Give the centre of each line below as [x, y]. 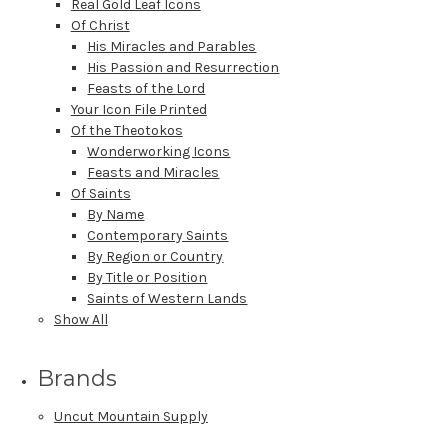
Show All [80, 319]
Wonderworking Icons [159, 151]
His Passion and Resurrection [183, 67]
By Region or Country [155, 256]
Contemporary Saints [158, 235]
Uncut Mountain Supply [130, 416]
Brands [77, 378]
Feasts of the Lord [146, 88]
